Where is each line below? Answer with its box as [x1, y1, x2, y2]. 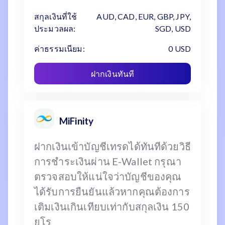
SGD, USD [155, 24, 191, 33]
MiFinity [59, 115, 94, 127]
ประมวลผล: [34, 24, 76, 33]
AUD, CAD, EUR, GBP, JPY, [96, 12, 191, 21]
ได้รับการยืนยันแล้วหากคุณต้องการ [34, 185, 190, 197]
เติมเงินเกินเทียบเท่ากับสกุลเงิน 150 [34, 200, 190, 212]
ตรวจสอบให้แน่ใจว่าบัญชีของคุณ [34, 170, 182, 182]
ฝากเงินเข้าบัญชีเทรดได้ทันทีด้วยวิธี [34, 140, 191, 152]
